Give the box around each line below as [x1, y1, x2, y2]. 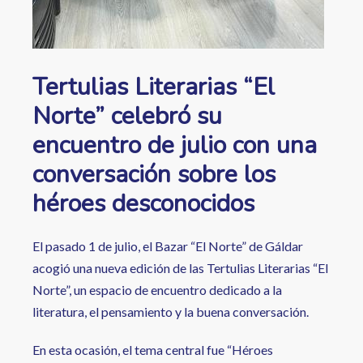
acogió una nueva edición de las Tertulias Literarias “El [32, 260, 328, 275]
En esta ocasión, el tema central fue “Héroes [32, 342, 273, 357]
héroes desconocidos [32, 187, 254, 220]
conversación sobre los [32, 158, 275, 191]
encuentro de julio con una [32, 129, 317, 162]
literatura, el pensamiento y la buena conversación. [32, 304, 309, 319]
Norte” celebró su [32, 100, 222, 133]
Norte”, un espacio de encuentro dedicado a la [32, 282, 282, 297]
